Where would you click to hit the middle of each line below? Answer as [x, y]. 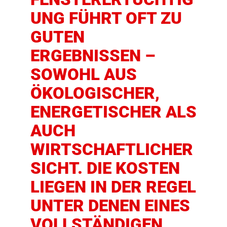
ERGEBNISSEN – [93, 55]
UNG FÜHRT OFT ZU [106, 18]
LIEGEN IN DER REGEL [113, 186]
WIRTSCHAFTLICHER [112, 149]
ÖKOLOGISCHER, [95, 93]
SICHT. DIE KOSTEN [105, 168]
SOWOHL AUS [84, 74]
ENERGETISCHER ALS [113, 111]
